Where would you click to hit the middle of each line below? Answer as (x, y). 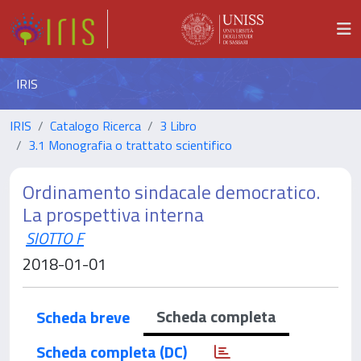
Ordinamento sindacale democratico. (171, 192)
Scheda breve (83, 317)
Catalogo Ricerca (95, 126)
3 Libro (178, 126)
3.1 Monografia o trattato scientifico (130, 145)
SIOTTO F (55, 238)
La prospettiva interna (113, 214)
